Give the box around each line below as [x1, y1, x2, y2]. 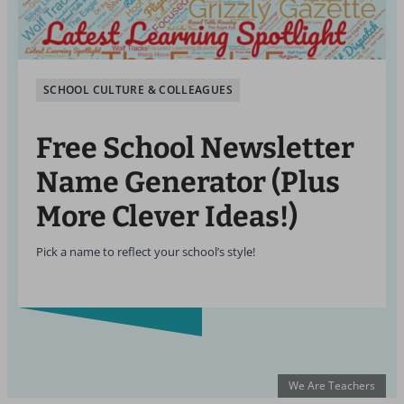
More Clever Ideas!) [36, 199, 298, 234]
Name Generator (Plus [36, 165, 340, 199]
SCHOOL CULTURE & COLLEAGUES [43, 82, 233, 97]
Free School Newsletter [36, 131, 354, 165]
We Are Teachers [289, 378, 375, 393]
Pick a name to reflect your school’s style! [36, 244, 255, 260]
